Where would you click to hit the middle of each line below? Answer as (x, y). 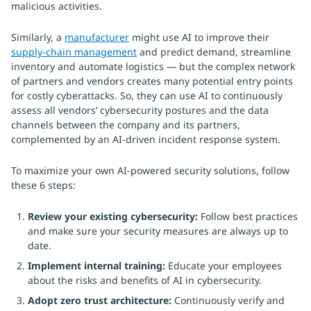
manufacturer (97, 37)
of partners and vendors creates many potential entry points (152, 81)
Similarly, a (38, 37)
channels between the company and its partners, (126, 125)
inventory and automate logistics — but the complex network (153, 66)
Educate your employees (225, 266)
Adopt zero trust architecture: (101, 300)
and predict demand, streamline (214, 52)
